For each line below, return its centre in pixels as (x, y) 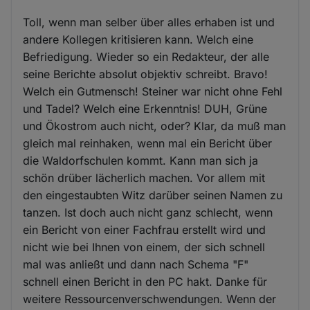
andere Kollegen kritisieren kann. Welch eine (138, 40)
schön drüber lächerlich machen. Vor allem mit (144, 178)
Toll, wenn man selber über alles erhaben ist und (149, 22)
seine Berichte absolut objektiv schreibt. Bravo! (146, 74)
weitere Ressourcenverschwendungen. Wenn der (150, 299)
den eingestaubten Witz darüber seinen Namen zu (153, 195)
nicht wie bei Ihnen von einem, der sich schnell (144, 247)
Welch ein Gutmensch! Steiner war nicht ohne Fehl (153, 92)
